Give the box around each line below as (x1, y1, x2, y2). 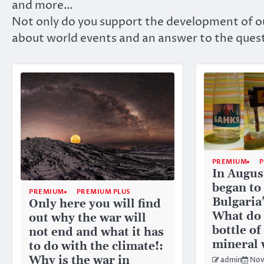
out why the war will (29, 211, 146, 226)
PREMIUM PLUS (76, 187, 131, 197)
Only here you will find (29, 197, 161, 212)
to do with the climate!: (29, 239, 163, 255)
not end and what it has (29, 225, 164, 240)
